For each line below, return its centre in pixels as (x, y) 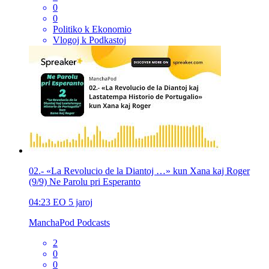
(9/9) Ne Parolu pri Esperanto (85, 181)
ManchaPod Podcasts (69, 222)
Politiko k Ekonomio (92, 29)
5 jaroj (80, 202)
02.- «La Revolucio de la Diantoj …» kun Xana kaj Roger (139, 171)
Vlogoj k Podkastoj (89, 40)
